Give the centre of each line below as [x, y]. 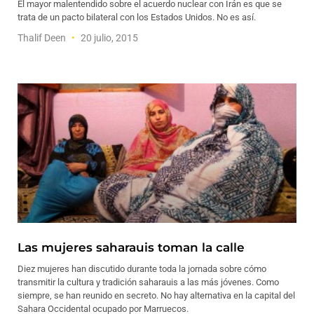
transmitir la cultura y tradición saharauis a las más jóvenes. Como [148, 282]
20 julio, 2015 [108, 38]
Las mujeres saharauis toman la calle [131, 247]
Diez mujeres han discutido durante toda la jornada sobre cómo [142, 269]
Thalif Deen [43, 38]
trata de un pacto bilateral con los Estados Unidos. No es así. [137, 17]
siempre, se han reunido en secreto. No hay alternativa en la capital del [156, 295]
